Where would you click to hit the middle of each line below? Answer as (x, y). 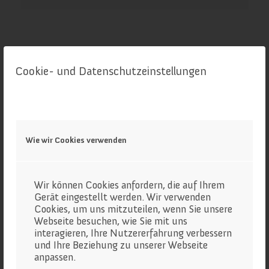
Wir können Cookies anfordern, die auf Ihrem (129, 185)
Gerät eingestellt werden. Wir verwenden (122, 197)
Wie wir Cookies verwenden (76, 140)
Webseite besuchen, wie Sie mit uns (111, 221)
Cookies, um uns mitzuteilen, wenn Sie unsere (133, 209)
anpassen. (55, 257)
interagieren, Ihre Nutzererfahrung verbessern (133, 233)
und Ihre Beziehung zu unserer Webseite (121, 245)
